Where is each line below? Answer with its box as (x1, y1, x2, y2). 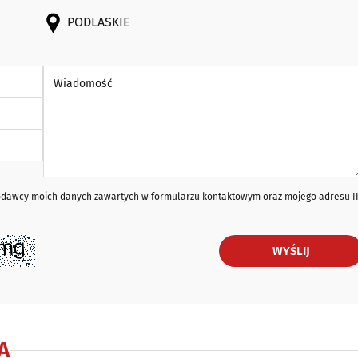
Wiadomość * (42, 66, 109, 79)
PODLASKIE (67, 14, 130, 30)
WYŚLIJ (272, 244, 310, 258)
